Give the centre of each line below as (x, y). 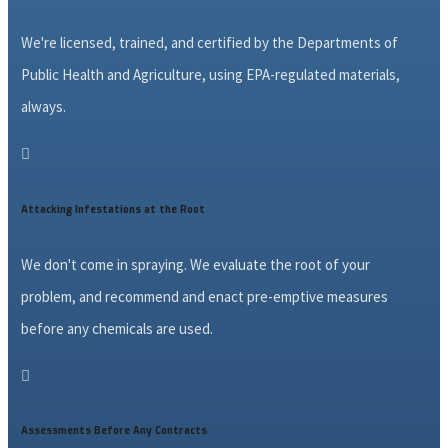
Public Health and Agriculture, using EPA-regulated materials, (210, 75)
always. (43, 107)
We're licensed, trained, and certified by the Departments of (209, 43)
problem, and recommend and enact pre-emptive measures (204, 297)
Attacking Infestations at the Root (112, 209)
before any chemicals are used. (118, 329)
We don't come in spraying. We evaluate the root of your (195, 265)
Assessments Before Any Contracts (113, 431)
